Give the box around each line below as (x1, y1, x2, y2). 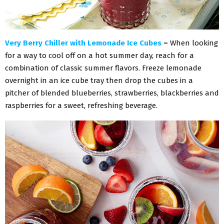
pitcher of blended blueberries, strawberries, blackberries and (5, 88, 219, 97)
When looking (170, 38, 218, 47)
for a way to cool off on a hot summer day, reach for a (5, 50, 194, 60)
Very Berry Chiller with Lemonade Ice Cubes (5, 38, 161, 47)
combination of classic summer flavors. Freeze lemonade (5, 63, 201, 72)
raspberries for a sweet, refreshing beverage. (5, 100, 157, 110)
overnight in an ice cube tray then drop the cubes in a (5, 75, 193, 85)
